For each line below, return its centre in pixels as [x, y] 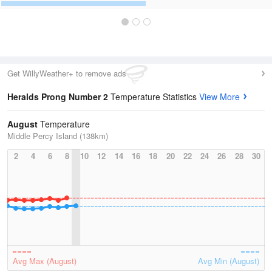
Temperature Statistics [155, 97]
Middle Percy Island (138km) [58, 136]
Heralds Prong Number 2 [59, 97]
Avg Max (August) [45, 261]
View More [219, 97]
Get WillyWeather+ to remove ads [67, 73]
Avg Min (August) [229, 261]
